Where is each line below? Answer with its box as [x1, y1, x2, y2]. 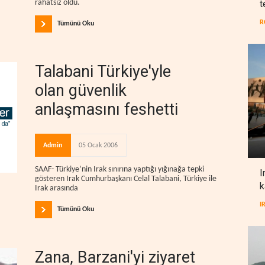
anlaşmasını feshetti [35, 99, 178, 119]
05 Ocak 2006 [79, 141, 118, 149]
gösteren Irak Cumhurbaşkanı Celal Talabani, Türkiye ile [35, 174, 216, 183]
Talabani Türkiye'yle [35, 62, 171, 81]
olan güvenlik [35, 80, 127, 100]
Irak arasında [35, 183, 78, 193]
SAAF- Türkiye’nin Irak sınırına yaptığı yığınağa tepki [35, 164, 204, 174]
